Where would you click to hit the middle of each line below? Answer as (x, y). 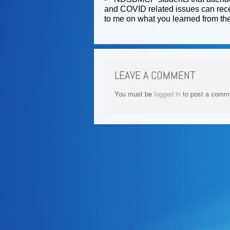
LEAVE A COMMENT (155, 75)
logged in (167, 94)
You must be (134, 94)
